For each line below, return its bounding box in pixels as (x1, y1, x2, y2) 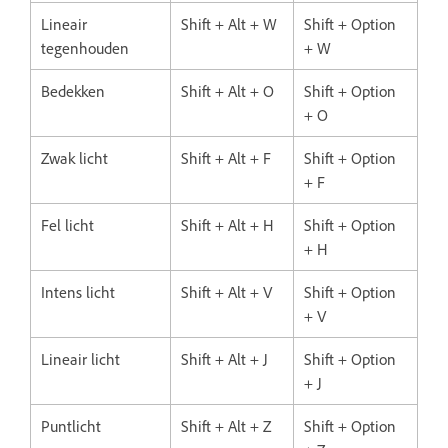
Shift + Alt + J (181, 348, 268, 369)
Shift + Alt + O (181, 80, 274, 101)
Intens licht (41, 281, 115, 302)
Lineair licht (41, 348, 120, 369)
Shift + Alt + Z (181, 415, 271, 436)
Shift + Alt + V (181, 281, 272, 302)
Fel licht (41, 214, 94, 235)
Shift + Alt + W (181, 13, 277, 34)
